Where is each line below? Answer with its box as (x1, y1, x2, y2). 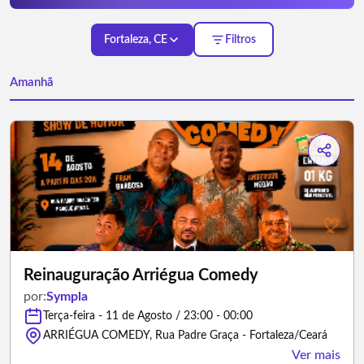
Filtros (225, 33, 256, 45)
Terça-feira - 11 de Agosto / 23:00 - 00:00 (43, 310, 253, 322)
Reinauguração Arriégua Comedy (24, 267, 258, 284)
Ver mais (292, 349, 340, 362)
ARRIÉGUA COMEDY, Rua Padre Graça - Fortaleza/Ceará (43, 330, 327, 341)
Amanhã (10, 76, 54, 89)
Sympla (46, 290, 88, 303)
